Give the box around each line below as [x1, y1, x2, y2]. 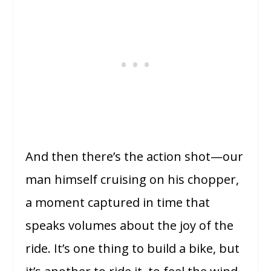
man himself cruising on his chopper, [25, 171, 240, 188]
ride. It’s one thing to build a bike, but [25, 240, 240, 256]
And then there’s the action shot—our [25, 148, 244, 165]
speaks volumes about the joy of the [25, 217, 234, 233]
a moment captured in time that [25, 194, 211, 211]
